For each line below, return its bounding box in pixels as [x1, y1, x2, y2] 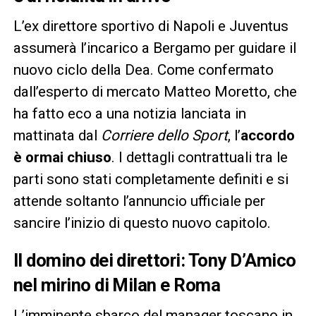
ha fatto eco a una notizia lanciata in [13, 104, 246, 122]
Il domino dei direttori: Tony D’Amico [13, 249, 296, 271]
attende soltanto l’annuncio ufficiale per [13, 192, 265, 209]
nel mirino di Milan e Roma [13, 274, 221, 296]
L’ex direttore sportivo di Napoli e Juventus [13, 17, 288, 35]
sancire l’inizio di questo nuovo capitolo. [13, 214, 271, 231]
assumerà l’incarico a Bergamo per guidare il [13, 39, 296, 56]
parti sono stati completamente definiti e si [13, 170, 288, 188]
